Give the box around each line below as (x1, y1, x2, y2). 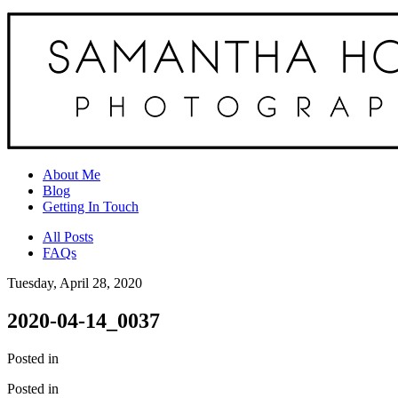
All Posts (43, 229, 93, 244)
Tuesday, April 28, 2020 (7, 275, 142, 291)
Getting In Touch (43, 199, 139, 214)
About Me (43, 167, 100, 182)
